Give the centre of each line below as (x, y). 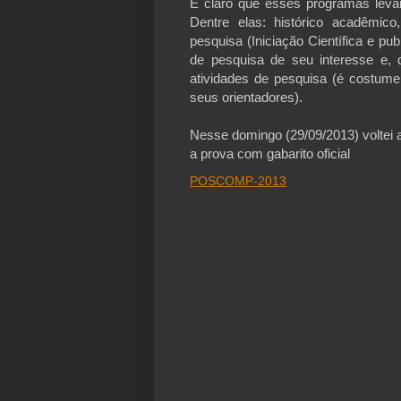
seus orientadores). (246, 97)
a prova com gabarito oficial (270, 154)
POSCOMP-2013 (238, 181)
